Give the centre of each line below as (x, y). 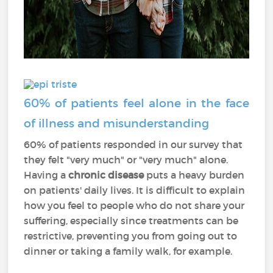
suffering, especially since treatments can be (131, 221)
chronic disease (106, 175)
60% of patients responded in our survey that (133, 144)
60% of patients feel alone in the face (136, 103)
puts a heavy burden (194, 175)
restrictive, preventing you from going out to (131, 236)
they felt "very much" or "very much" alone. (126, 160)
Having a (46, 175)
